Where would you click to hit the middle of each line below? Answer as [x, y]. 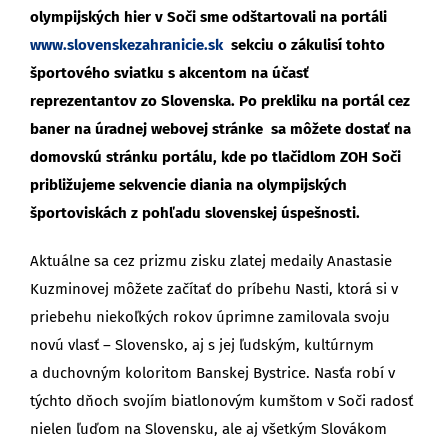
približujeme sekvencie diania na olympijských [188, 184]
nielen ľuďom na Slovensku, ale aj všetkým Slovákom [208, 428]
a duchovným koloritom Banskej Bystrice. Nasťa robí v [212, 372]
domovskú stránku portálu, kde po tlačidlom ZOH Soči [215, 156]
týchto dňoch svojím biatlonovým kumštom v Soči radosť [221, 400]
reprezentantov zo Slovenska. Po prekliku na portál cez [220, 100]
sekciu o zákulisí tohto [304, 44]
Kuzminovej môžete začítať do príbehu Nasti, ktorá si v [214, 288]
